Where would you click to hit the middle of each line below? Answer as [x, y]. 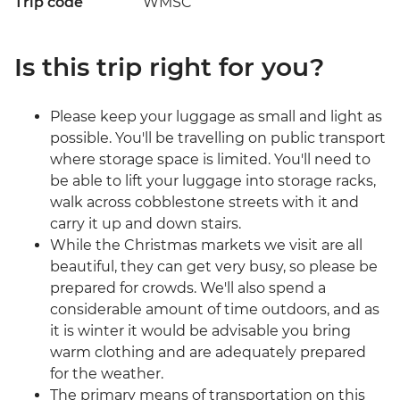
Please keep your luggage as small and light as [216, 117]
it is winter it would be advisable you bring [200, 331]
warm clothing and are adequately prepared [208, 353]
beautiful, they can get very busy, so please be [214, 267]
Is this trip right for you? [169, 67]
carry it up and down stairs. [146, 224]
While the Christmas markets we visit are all [206, 246]
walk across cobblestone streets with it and [204, 203]
